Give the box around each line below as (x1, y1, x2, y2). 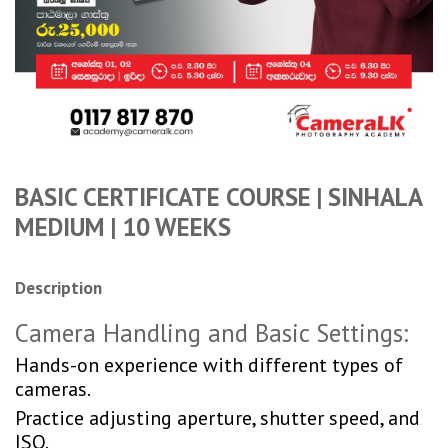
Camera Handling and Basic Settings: (15, 317, 408, 349)
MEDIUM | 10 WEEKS (15, 211, 231, 243)
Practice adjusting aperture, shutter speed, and (15, 405, 420, 431)
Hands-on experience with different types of (15, 352, 403, 378)
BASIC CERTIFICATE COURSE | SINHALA (15, 181, 422, 213)
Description (15, 276, 102, 299)
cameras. (15, 376, 91, 402)
